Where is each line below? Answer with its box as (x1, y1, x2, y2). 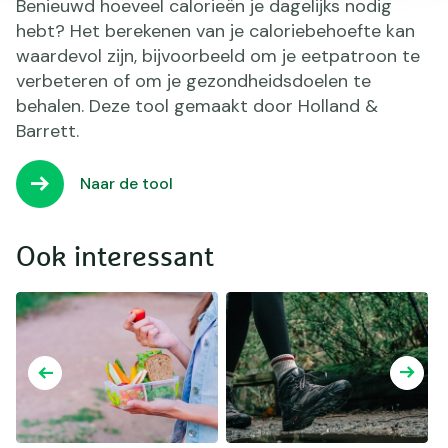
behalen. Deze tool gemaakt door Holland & (16, 93, 378, 118)
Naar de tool (80, 172, 173, 194)
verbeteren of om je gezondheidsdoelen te (16, 68, 371, 93)
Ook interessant (16, 243, 214, 272)
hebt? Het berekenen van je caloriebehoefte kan (16, 18, 415, 43)
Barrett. (16, 118, 79, 143)
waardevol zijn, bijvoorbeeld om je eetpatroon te (16, 43, 420, 68)
